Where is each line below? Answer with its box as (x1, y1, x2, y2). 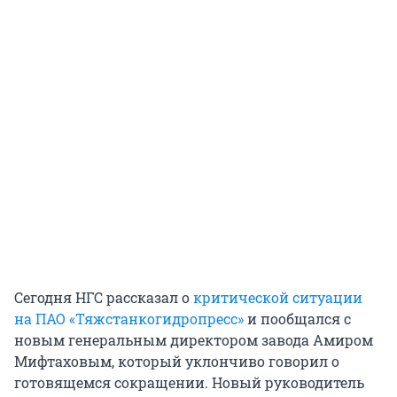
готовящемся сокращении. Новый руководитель (14, 373, 364, 393)
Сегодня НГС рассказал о (14, 288, 193, 307)
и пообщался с (244, 309, 351, 329)
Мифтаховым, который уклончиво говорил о (14, 352, 339, 371)
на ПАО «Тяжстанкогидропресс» (14, 309, 244, 329)
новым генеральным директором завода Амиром (14, 331, 373, 350)
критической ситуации (193, 288, 362, 307)
